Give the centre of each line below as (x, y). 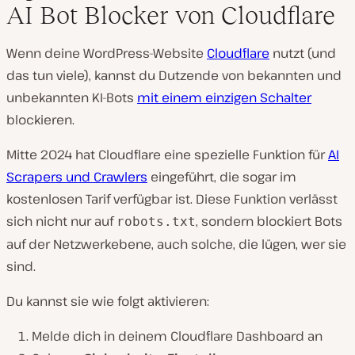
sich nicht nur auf (61, 221)
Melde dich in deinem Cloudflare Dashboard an (177, 336)
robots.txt (156, 221)
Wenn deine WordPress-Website (107, 53)
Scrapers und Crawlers (77, 176)
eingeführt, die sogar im (222, 176)
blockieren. (40, 119)
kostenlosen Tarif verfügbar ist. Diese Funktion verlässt (172, 198)
